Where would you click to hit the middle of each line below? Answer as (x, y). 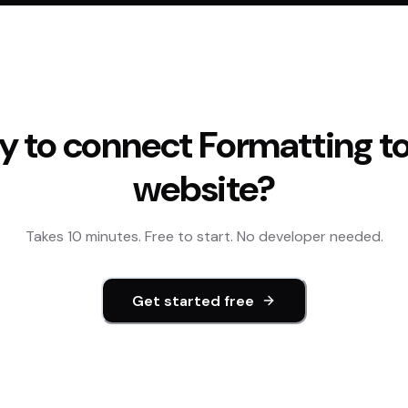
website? (204, 189)
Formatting (286, 145)
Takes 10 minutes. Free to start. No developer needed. (204, 237)
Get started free (193, 301)
